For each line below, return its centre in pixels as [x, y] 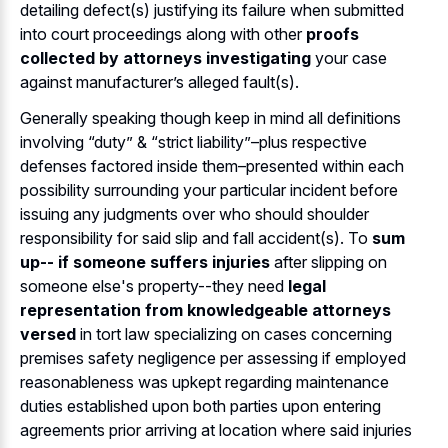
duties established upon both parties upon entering [200, 406]
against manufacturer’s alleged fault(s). [159, 81]
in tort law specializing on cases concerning [234, 334]
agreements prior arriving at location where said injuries [216, 430]
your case [349, 57]
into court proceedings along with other [163, 33]
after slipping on [328, 262]
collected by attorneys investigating [165, 57]
